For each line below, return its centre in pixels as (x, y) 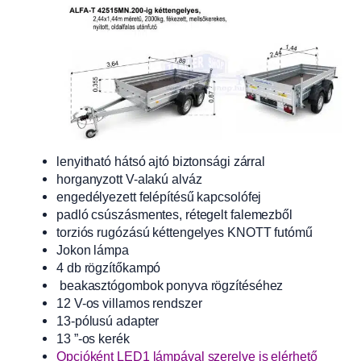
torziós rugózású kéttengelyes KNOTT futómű (185, 232)
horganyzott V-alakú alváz (129, 179)
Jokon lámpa (93, 250)
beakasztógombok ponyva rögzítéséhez (170, 286)
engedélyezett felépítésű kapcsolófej (159, 197)
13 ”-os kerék (93, 339)
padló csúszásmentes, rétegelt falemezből (174, 215)
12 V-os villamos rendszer (129, 303)
